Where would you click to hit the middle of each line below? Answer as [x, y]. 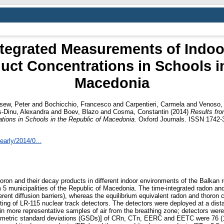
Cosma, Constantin [141, 111]
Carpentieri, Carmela [155, 104]
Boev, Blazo [81, 111]
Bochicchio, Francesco [78, 104]
